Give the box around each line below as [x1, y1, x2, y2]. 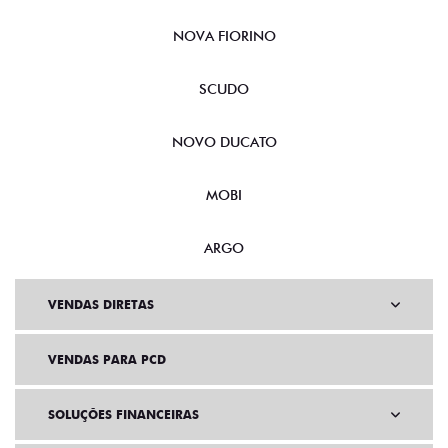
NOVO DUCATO [171, 161, 277, 178]
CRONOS [193, 2, 255, 19]
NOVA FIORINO [172, 55, 276, 72]
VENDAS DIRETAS [48, 324, 154, 340]
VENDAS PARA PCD [48, 379, 166, 395]
